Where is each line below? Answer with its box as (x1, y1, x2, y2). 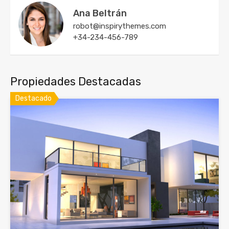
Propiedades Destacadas (10, 74, 141, 88)
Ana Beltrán (73, 7, 127, 19)
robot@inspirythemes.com (73, 21, 166, 31)
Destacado (15, 94, 52, 103)
